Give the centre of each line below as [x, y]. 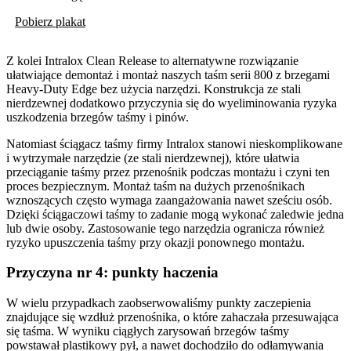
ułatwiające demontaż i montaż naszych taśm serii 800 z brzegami [168, 74]
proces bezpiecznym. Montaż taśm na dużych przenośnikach [156, 186]
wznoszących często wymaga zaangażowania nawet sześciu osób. [169, 200]
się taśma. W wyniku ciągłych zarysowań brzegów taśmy [148, 331]
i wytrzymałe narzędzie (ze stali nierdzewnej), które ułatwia [153, 157]
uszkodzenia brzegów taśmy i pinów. [98, 117]
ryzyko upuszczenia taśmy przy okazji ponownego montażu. [156, 242]
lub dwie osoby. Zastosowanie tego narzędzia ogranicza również [165, 228]
